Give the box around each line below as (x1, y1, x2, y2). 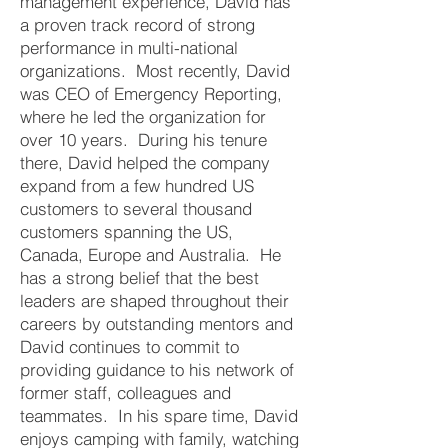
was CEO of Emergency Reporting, (20, 83, 282, 104)
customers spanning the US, (20, 221, 233, 242)
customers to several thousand (20, 198, 252, 219)
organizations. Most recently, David (20, 60, 290, 81)
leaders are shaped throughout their (20, 290, 289, 311)
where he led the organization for (20, 106, 266, 127)
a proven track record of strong (20, 14, 255, 35)
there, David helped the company (20, 152, 270, 173)
